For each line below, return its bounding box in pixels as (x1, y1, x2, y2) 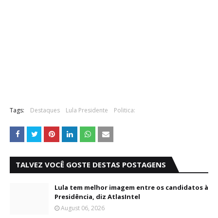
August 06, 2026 (61, 204, 105, 213)
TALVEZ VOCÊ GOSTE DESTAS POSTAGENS (16, 160, 166, 170)
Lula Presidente (66, 106, 108, 115)
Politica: (114, 106, 135, 115)
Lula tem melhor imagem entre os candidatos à (54, 183, 208, 192)
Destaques (30, 106, 60, 115)
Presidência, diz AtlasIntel (54, 192, 140, 201)
